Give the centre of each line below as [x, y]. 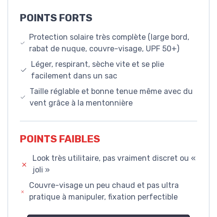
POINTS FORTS [56, 18]
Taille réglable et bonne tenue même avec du [111, 91]
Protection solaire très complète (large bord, [109, 37]
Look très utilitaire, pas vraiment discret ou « [114, 158]
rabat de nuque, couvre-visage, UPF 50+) [104, 48]
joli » [41, 170]
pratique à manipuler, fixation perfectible [104, 197]
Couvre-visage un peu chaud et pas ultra [104, 185]
